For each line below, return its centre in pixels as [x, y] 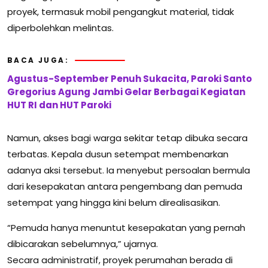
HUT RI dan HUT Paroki [60, 105]
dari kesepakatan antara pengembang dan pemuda [125, 187]
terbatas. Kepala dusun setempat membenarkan [118, 154]
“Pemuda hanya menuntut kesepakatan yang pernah [126, 228]
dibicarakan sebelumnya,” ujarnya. [83, 244]
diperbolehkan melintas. [60, 28]
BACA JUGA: [38, 60]
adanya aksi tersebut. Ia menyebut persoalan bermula [129, 170]
